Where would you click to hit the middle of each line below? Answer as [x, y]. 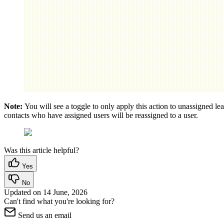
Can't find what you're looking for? [59, 201]
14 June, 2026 [65, 192]
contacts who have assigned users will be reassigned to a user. [102, 115]
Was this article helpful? [41, 150]
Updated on [23, 192]
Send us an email [45, 215]
